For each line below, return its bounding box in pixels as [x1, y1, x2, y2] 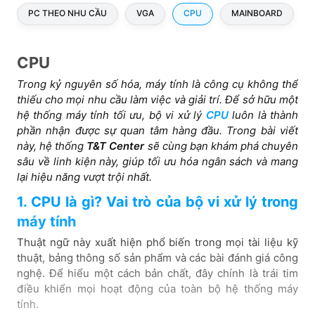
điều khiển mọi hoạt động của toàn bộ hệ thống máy [17, 281, 298, 295]
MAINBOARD [231, 7, 283, 18]
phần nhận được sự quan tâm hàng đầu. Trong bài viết [17, 123, 298, 137]
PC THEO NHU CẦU [28, 7, 107, 18]
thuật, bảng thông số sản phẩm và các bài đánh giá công [17, 250, 298, 264]
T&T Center [86, 139, 145, 153]
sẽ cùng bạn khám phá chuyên [144, 139, 299, 153]
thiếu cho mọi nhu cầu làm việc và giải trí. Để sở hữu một [17, 92, 298, 106]
